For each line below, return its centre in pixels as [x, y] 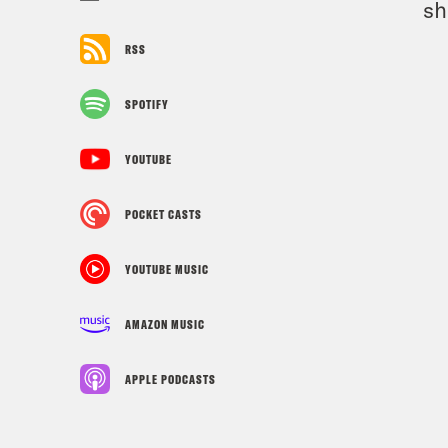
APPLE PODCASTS [170, 379]
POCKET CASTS [163, 214]
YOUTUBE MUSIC [167, 269]
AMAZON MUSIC [165, 324]
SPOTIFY [147, 104]
